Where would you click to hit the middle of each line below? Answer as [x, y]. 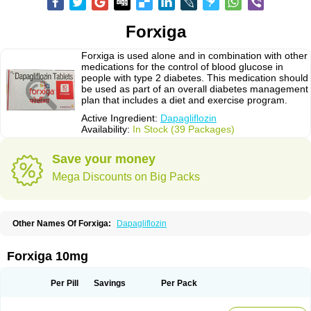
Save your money [104, 159]
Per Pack [179, 283]
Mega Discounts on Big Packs [126, 177]
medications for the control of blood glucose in [182, 67]
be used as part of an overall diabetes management [195, 89]
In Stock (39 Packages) [184, 129]
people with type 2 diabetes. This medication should [195, 78]
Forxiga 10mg [48, 256]
